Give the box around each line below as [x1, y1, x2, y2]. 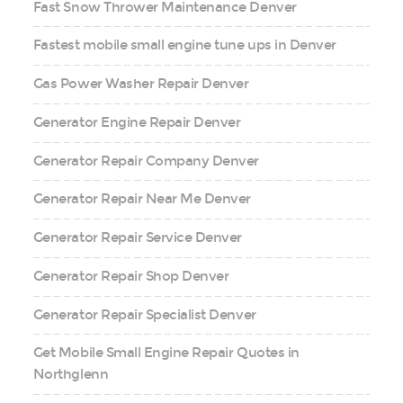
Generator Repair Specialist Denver [32, 306, 256, 323]
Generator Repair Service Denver [32, 229, 242, 246]
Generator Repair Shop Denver [32, 267, 229, 284]
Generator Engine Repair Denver [32, 113, 241, 130]
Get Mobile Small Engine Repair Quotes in [32, 345, 300, 362]
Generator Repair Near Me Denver [32, 191, 251, 208]
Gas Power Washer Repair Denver [32, 76, 249, 93]
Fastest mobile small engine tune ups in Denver [32, 37, 336, 54]
